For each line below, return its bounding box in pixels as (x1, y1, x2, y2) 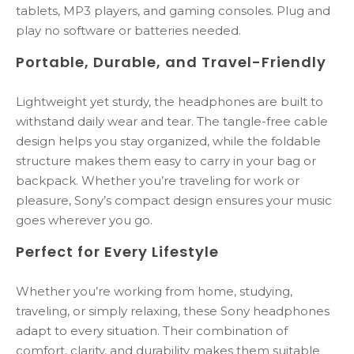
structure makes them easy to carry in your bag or (16, 153, 316, 168)
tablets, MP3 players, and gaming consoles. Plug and (16, 2, 330, 18)
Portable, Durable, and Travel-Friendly (16, 51, 326, 72)
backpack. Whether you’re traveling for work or (16, 172, 299, 188)
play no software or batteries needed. (16, 22, 241, 38)
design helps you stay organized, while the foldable (16, 133, 321, 149)
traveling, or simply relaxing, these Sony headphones (16, 303, 330, 319)
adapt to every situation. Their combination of (16, 323, 288, 339)
